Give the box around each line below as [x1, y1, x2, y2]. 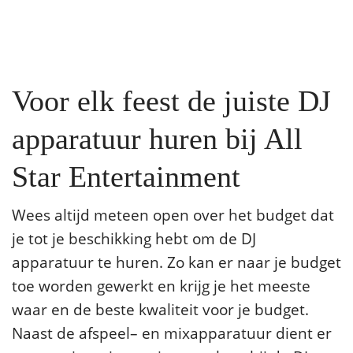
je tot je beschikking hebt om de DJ [12, 228, 256, 248]
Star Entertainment [12, 159, 240, 193]
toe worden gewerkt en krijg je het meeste [12, 275, 310, 295]
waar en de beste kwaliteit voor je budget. [12, 299, 309, 319]
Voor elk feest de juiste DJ [12, 84, 331, 117]
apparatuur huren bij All [12, 121, 303, 155]
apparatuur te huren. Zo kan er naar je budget [12, 251, 341, 272]
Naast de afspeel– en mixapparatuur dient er [12, 322, 332, 343]
